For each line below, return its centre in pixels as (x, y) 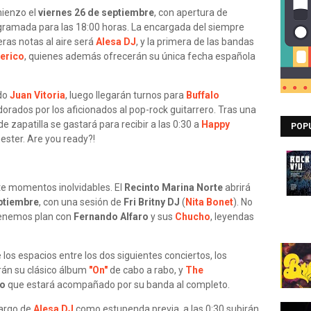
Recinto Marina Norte (174, 187)
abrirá (237, 187)
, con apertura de (191, 12)
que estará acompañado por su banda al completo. (118, 285)
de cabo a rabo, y (146, 270)
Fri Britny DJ (153, 202)
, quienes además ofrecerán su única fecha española (140, 56)
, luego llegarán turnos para (126, 95)
